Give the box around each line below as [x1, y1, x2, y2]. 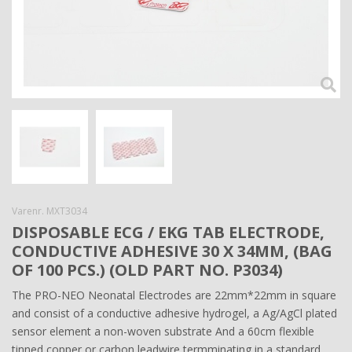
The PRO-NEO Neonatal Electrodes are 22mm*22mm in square [12, 288, 336, 303]
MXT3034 [46, 204, 87, 218]
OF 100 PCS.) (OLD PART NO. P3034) [12, 259, 283, 281]
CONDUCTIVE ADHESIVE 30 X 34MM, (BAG [12, 240, 332, 262]
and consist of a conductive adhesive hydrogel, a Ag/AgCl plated [12, 306, 337, 321]
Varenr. [12, 204, 46, 218]
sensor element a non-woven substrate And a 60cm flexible [12, 324, 314, 339]
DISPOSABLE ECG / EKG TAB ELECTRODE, [12, 222, 324, 244]
